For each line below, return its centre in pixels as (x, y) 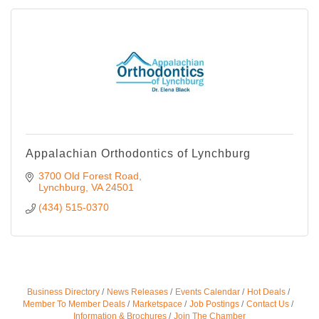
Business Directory (63, 292)
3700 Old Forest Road (88, 176)
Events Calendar (207, 292)
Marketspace (157, 304)
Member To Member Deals (74, 304)
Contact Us (268, 304)
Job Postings (214, 304)
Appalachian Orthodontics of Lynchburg (138, 154)
